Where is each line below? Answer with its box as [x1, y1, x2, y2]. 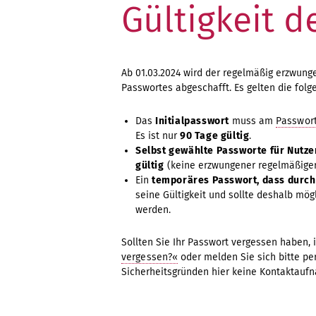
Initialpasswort [155, 114, 229, 127]
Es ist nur [135, 129, 180, 142]
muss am [229, 114, 276, 127]
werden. [135, 203, 171, 216]
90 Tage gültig [180, 129, 250, 142]
